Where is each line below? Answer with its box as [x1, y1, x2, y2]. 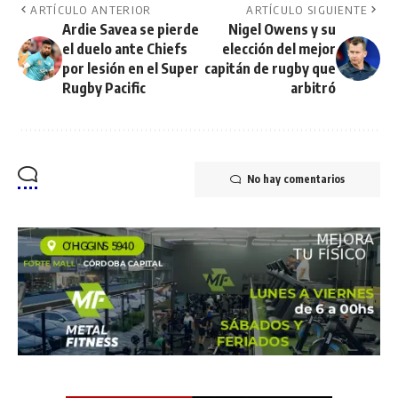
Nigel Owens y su [228, 20, 336, 38]
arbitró [291, 78, 336, 97]
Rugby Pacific [62, 78, 146, 97]
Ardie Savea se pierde [62, 20, 199, 38]
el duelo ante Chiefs [62, 39, 187, 58]
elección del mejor [222, 39, 336, 58]
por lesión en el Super [62, 59, 199, 77]
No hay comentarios [247, 171, 345, 186]
